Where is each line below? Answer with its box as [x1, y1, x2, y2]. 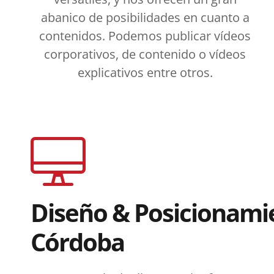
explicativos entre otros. [77, 64, 213, 81]
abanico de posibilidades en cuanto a [40, 9, 250, 26]
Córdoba [31, 224, 124, 259]
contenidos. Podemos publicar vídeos [39, 27, 251, 44]
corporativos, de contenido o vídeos [44, 45, 246, 62]
